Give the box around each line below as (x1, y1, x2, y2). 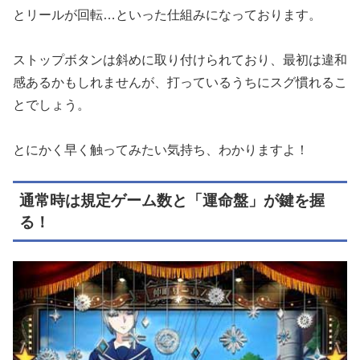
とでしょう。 (13, 98, 90, 112)
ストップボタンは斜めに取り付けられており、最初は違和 (13, 53, 347, 67)
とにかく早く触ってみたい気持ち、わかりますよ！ (13, 143, 309, 157)
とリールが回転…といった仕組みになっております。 (13, 8, 321, 22)
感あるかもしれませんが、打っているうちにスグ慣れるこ (13, 76, 347, 90)
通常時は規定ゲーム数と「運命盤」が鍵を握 (19, 191, 325, 210)
